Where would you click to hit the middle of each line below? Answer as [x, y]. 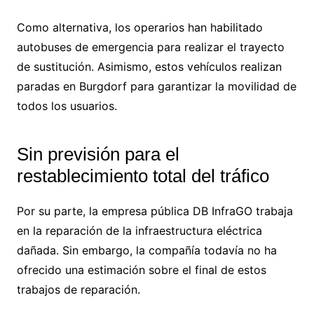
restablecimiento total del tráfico [143, 176]
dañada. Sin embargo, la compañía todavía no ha [146, 251]
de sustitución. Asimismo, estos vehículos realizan [149, 67]
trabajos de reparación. [78, 290]
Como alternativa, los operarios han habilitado [139, 28]
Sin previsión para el [98, 155]
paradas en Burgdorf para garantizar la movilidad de [156, 87]
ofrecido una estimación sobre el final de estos [141, 270]
